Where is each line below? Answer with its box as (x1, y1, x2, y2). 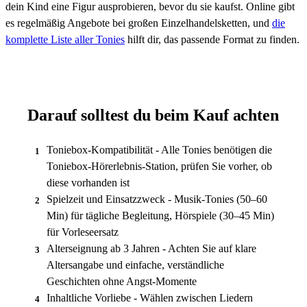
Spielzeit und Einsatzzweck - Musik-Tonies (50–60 (47, 193, 267, 205)
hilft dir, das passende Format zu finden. (125, 33, 299, 45)
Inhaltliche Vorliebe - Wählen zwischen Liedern (47, 291, 253, 304)
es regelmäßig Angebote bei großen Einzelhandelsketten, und (5, 16, 272, 29)
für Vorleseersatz (47, 225, 119, 238)
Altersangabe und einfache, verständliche (47, 258, 224, 271)
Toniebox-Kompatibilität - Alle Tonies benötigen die (47, 143, 272, 156)
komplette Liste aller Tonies (5, 33, 125, 45)
